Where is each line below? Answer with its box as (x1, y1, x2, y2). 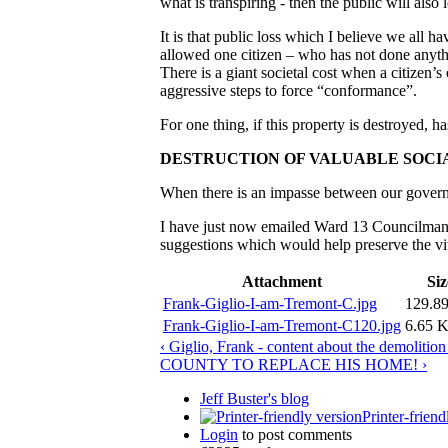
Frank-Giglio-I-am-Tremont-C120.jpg (163, 316, 401, 334)
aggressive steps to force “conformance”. (160, 81, 417, 99)
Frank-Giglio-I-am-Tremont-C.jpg (163, 294, 377, 312)
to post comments (238, 425, 352, 443)
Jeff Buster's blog (200, 389, 309, 407)
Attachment (242, 272, 322, 290)
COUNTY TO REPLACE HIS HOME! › (160, 355, 427, 373)
